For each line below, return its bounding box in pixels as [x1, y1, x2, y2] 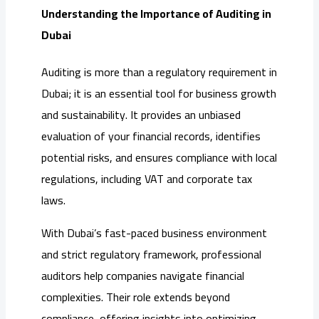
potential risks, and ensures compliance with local [41, 146, 277, 168]
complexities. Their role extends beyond [41, 286, 230, 308]
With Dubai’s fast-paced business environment [41, 221, 267, 244]
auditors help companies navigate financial [41, 264, 244, 286]
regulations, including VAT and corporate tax [41, 167, 252, 189]
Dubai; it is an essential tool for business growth [41, 82, 276, 104]
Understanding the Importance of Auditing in [41, 3, 271, 25]
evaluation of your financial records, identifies [41, 125, 261, 147]
